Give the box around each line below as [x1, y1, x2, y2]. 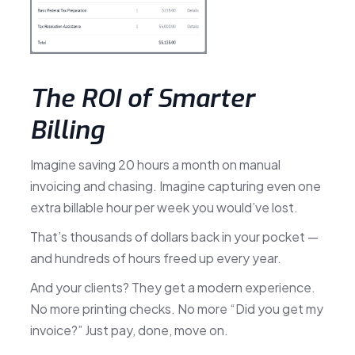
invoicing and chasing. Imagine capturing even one [29, 177, 321, 194]
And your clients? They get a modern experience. [29, 278, 315, 296]
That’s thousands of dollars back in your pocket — [29, 227, 319, 245]
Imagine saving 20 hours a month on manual [29, 155, 281, 173]
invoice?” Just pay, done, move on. [29, 321, 228, 338]
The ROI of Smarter [29, 81, 254, 115]
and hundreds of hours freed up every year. [29, 249, 281, 266]
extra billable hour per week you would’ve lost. [29, 198, 298, 216]
